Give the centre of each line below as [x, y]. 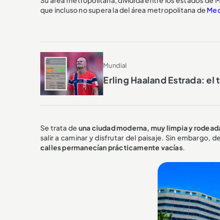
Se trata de [59, 128]
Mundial [115, 66]
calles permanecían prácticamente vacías [111, 148]
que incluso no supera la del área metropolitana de [124, 10]
